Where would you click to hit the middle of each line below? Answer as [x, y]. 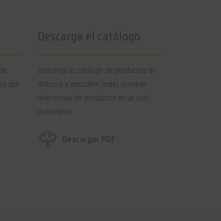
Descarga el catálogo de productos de [97, 70]
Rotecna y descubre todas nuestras [92, 84]
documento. [56, 112]
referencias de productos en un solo [93, 98]
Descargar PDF [89, 139]
